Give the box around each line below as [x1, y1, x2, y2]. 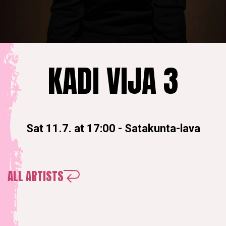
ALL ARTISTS [8, 167, 64, 186]
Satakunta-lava [124, 122, 200, 135]
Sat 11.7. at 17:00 [26, 122, 116, 135]
